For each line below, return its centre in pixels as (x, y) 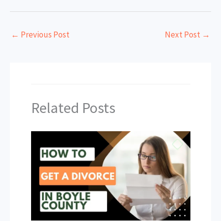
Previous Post (44, 34)
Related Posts (73, 107)
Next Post (183, 34)
